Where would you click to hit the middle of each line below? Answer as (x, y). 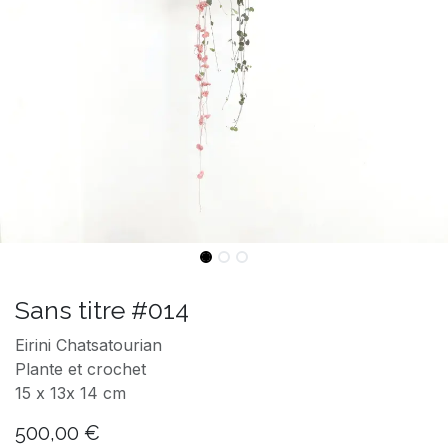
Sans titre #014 (102, 309)
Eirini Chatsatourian (88, 344)
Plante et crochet (80, 368)
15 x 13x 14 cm (70, 392)
